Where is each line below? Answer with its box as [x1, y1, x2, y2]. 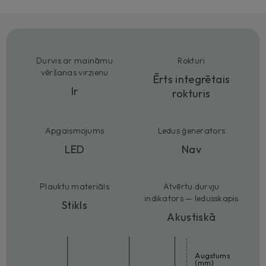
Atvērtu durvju [163, 181, 220, 192]
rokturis [172, 87, 211, 101]
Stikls [62, 198, 88, 213]
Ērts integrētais [153, 72, 230, 87]
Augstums [195, 251, 230, 261]
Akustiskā [167, 210, 216, 224]
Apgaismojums [45, 125, 104, 137]
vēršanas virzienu [40, 67, 109, 78]
